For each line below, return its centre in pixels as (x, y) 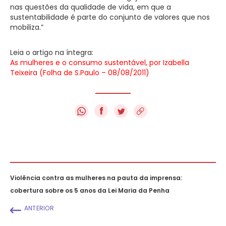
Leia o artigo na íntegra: (53, 52)
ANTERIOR (39, 208)
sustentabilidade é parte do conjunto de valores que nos (110, 17)
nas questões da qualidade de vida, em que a (91, 7)
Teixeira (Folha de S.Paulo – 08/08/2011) (80, 72)
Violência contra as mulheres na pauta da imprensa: (96, 178)
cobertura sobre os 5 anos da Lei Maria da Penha (90, 190)
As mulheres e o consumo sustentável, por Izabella (100, 62)
